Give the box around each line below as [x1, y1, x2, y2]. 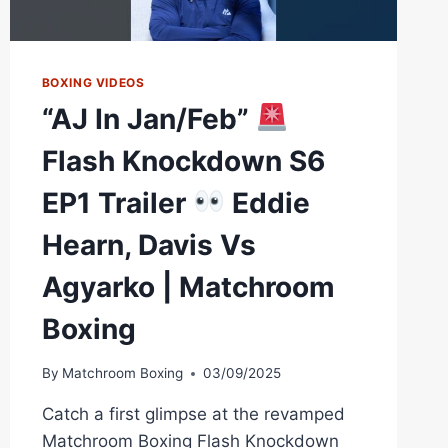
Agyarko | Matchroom [41, 269, 335, 304]
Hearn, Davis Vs [41, 227, 256, 262]
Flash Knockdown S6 [41, 143, 325, 178]
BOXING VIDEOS [41, 74, 145, 90]
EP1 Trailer [41, 185, 193, 220]
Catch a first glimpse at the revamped [41, 404, 345, 425]
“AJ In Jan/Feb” [41, 101, 256, 136]
